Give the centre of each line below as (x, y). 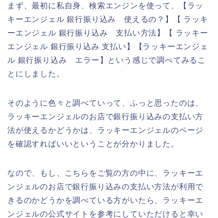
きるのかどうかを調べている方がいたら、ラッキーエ (106, 200)
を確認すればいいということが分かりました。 (93, 144)
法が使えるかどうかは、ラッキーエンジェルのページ (106, 130)
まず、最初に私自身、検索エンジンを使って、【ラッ (106, 5)
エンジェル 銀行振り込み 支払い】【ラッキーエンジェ (108, 46)
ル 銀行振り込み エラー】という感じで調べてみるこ (107, 60)
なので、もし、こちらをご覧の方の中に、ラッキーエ (106, 173)
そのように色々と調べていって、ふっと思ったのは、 (106, 103)
